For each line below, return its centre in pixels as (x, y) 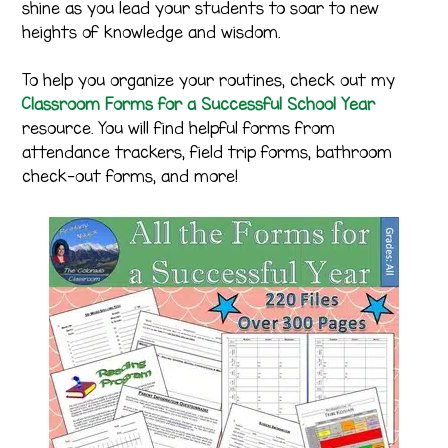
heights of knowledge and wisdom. (151, 32)
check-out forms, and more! (130, 175)
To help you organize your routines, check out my (209, 79)
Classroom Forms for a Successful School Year (199, 103)
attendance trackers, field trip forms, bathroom (207, 151)
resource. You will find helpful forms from (179, 127)
